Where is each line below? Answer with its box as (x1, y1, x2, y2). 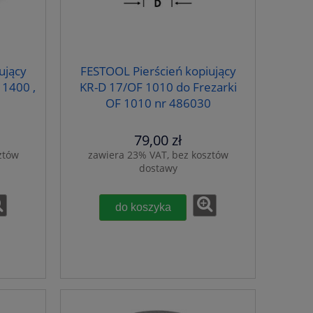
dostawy (138, 161, 177, 175)
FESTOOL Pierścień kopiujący (80, 63, 236, 80)
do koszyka (115, 201, 171, 214)
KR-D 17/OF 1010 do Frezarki (79, 79, 237, 96)
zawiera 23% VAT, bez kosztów (87, 148, 228, 162)
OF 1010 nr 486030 (105, 95, 211, 112)
